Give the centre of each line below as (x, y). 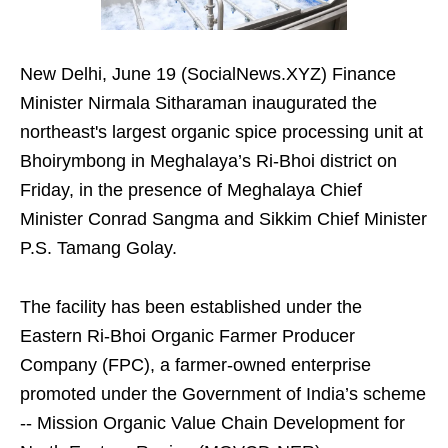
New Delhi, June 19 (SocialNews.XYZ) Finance (208, 74)
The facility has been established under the (191, 307)
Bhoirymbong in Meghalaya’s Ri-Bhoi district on (208, 161)
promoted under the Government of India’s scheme (223, 394)
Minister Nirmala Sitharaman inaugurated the (198, 103)
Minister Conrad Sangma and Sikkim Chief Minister (223, 219)
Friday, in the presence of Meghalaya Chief (191, 190)
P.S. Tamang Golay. (98, 248)
